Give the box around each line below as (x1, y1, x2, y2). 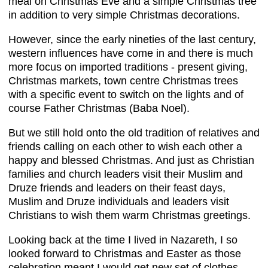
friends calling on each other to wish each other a (8, 141, 242, 153)
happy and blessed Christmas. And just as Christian (8, 154, 254, 167)
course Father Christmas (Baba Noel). (8, 102, 190, 115)
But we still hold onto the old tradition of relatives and (8, 127, 260, 139)
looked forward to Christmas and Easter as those (8, 248, 241, 260)
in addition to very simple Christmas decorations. (8, 9, 240, 22)
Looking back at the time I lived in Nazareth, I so (8, 234, 237, 246)
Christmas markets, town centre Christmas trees (8, 75, 238, 87)
